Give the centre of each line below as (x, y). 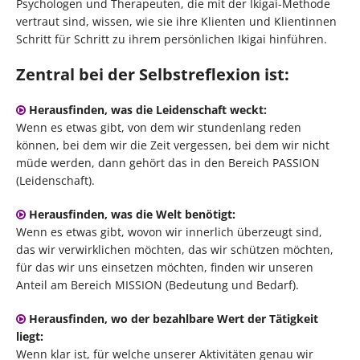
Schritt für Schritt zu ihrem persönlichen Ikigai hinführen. (172, 39)
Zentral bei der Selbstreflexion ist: (153, 75)
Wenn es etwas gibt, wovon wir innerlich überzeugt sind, (169, 232)
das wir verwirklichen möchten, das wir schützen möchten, (175, 250)
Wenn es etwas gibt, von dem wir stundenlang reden (159, 128)
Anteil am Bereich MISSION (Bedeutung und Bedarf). (157, 285)
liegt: (30, 337)
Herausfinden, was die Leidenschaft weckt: (146, 110)
